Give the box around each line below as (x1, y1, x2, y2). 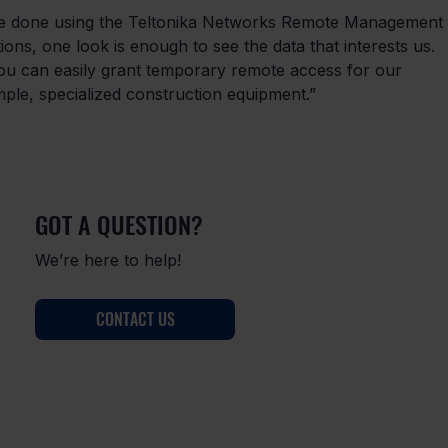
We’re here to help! (35, 250, 182, 271)
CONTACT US (95, 307, 175, 332)
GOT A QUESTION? (34, 206, 203, 243)
